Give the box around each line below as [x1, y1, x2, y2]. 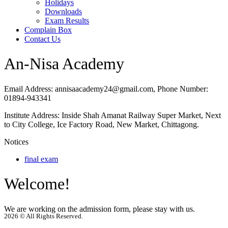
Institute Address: [4, 110, 60, 120]
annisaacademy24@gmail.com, [53, 84, 157, 93]
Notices [4, 137, 28, 146]
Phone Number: [157, 84, 208, 93]
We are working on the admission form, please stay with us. [4, 204, 195, 213]
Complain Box [24, 25, 72, 34]
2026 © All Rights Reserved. [4, 212, 83, 220]
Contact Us [24, 35, 61, 43]
